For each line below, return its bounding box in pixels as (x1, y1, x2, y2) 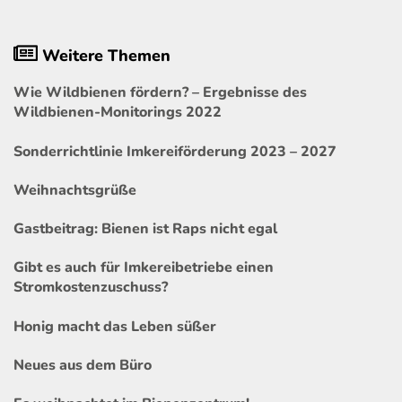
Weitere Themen (38, 44, 170, 66)
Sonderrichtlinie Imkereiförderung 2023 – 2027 (13, 141, 336, 162)
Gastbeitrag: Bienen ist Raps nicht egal (13, 219, 277, 240)
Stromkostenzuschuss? (13, 277, 168, 298)
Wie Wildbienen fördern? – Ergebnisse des (13, 83, 307, 103)
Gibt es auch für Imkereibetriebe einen (13, 258, 274, 278)
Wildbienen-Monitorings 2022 (13, 102, 222, 123)
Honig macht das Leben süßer (13, 316, 216, 336)
